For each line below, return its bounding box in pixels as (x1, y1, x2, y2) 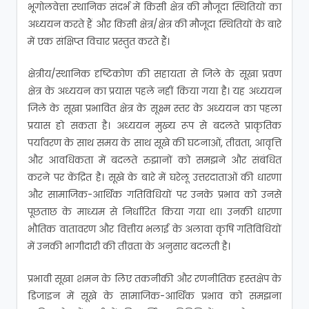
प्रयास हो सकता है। (28, 119, 117, 132)
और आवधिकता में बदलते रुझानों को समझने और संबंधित (28, 153, 281, 167)
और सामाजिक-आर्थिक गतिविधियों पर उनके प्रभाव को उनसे (28, 188, 281, 201)
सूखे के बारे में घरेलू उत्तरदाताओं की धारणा (108, 170, 282, 184)
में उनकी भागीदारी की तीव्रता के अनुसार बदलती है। (28, 239, 230, 253)
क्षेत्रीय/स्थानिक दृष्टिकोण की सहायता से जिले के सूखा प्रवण (28, 67, 281, 81)
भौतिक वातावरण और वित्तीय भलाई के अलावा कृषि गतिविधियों (28, 222, 281, 236)
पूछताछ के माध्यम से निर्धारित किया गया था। (28, 205, 228, 219)
